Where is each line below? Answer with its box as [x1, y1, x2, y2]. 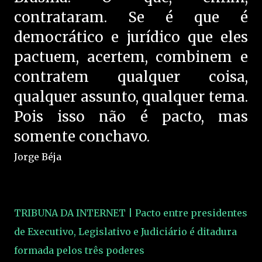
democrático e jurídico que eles [14, 28, 248, 47]
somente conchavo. [14, 127, 150, 146]
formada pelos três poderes [14, 244, 144, 257]
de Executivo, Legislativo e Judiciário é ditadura [14, 226, 237, 238]
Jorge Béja [14, 151, 61, 163]
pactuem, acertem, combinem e [14, 48, 248, 67]
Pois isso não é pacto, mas [14, 108, 248, 126]
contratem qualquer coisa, [14, 68, 248, 87]
